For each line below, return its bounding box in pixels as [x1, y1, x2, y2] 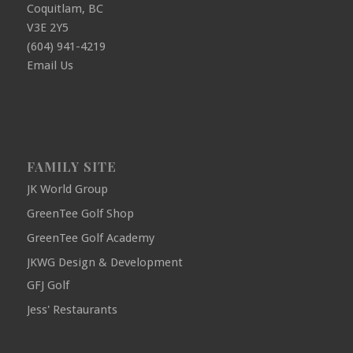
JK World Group [26, 182, 108, 197]
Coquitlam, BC [26, 2, 103, 17]
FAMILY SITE [26, 158, 117, 176]
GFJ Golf [26, 278, 69, 293]
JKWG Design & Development [26, 255, 183, 270]
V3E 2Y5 [26, 20, 69, 35]
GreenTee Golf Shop [26, 206, 134, 221]
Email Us [26, 58, 73, 73]
